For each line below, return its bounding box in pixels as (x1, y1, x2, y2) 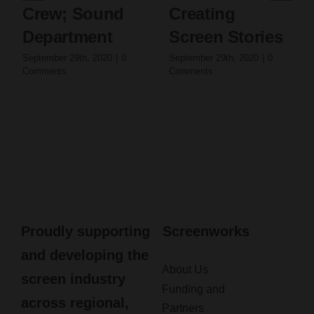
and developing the (20, 247, 149, 264)
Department (22, 27, 113, 47)
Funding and (161, 283, 225, 296)
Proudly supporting (20, 224, 150, 240)
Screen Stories (169, 27, 283, 47)
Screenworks (162, 224, 250, 240)
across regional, (20, 295, 129, 311)
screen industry (20, 271, 125, 287)
